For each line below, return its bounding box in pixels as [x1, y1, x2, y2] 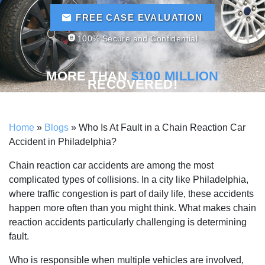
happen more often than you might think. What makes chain [9, 203, 256, 213]
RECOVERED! [87, 77, 178, 92]
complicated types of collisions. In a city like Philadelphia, [9, 174, 248, 185]
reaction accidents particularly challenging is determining [9, 217, 247, 227]
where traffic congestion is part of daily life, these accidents [9, 189, 254, 199]
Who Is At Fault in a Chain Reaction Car [79, 122, 245, 132]
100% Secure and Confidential [77, 34, 198, 43]
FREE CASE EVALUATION [76, 12, 203, 22]
